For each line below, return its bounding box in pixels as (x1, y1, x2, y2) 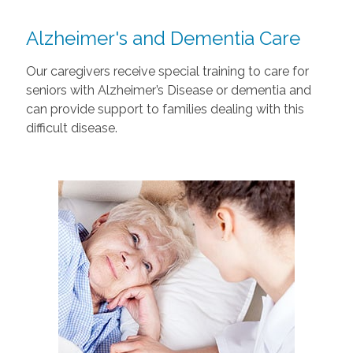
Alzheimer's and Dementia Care (25, 26, 300, 50)
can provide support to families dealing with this (25, 101, 304, 117)
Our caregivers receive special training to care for (25, 63, 309, 79)
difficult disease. (25, 120, 117, 136)
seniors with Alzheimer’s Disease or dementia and (25, 82, 311, 98)
